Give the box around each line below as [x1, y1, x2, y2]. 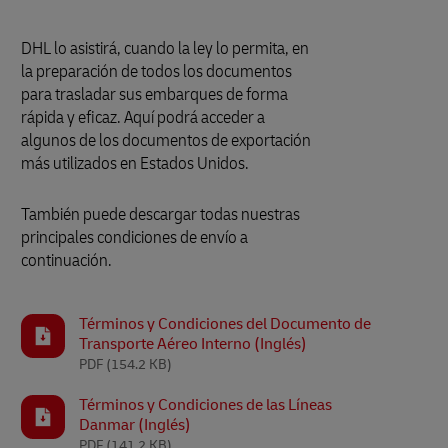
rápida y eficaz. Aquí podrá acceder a [21, 106, 265, 129]
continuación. [21, 249, 112, 272]
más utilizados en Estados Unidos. [21, 152, 249, 175]
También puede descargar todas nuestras [21, 203, 300, 226]
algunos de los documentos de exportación [21, 129, 311, 152]
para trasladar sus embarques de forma [21, 83, 288, 106]
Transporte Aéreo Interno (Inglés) [79, 334, 307, 354]
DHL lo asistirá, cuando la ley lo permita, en [21, 37, 309, 60]
